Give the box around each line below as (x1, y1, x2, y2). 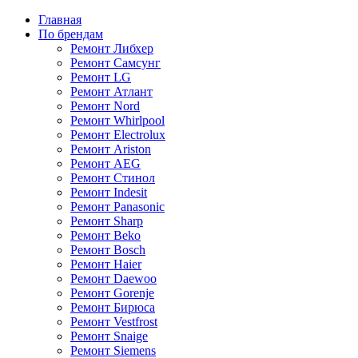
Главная (38, 13, 82, 26)
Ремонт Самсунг (70, 56, 161, 70)
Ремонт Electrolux (70, 128, 165, 141)
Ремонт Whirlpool (70, 113, 165, 127)
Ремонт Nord (70, 99, 140, 113)
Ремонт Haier (70, 257, 141, 271)
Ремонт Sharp (70, 214, 143, 228)
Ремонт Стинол (70, 171, 155, 185)
